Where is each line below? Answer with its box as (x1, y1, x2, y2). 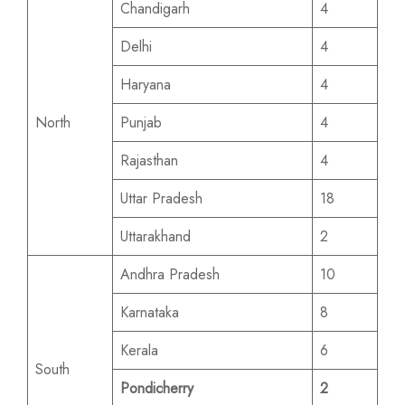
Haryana (120, 74, 171, 95)
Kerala (120, 340, 158, 361)
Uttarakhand (120, 226, 191, 247)
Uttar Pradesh (120, 188, 202, 209)
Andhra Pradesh (120, 264, 220, 285)
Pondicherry (120, 378, 193, 399)
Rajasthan (120, 150, 178, 171)
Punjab (120, 112, 162, 133)
